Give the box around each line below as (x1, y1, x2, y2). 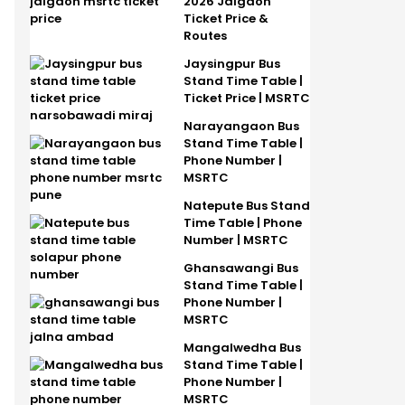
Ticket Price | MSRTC (183, 89, 310, 107)
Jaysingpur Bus (183, 54, 280, 72)
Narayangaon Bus (183, 117, 299, 135)
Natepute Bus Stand (183, 196, 310, 214)
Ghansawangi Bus (183, 259, 298, 277)
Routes (183, 26, 227, 44)
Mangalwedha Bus (183, 338, 301, 356)
